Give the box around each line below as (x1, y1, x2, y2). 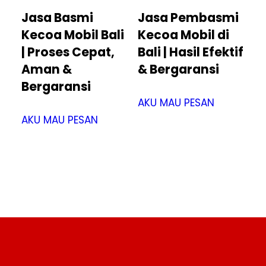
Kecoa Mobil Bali (21, 27, 124, 44)
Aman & (21, 61, 72, 78)
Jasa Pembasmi (137, 9, 239, 27)
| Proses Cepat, (21, 44, 115, 61)
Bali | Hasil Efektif (137, 44, 243, 61)
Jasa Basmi (21, 9, 93, 27)
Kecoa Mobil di (137, 27, 229, 44)
